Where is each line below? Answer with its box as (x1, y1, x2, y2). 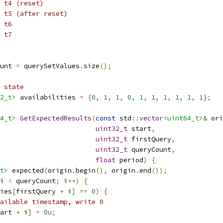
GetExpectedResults (20, 114, 92, 122)
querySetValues (20, 62, 80, 70)
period (115, 156, 143, 164)
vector (139, 114, 163, 122)
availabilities (16, 93, 80, 102)
